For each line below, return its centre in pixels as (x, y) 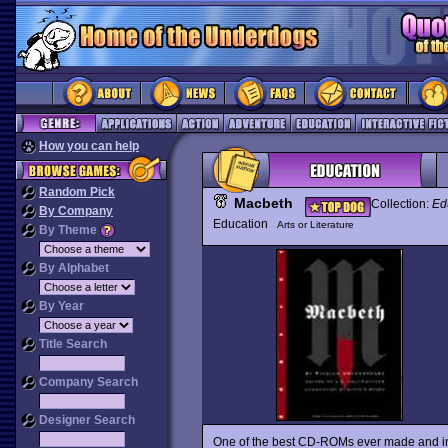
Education (244, 224)
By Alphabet (72, 268)
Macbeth (263, 203)
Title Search (71, 344)
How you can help (89, 146)
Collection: (401, 204)
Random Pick (77, 192)
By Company (76, 211)
